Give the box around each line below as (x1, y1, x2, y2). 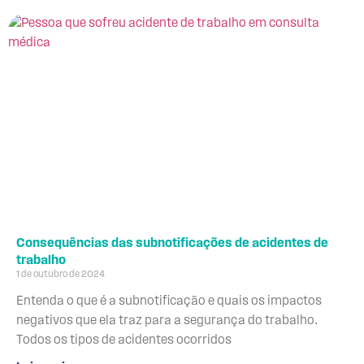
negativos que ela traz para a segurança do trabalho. (16, 314, 318, 327)
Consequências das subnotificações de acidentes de (16, 236, 328, 250)
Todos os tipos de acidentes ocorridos (16, 333, 232, 347)
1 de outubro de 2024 (16, 269, 105, 279)
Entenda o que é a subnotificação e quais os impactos (16, 294, 322, 308)
